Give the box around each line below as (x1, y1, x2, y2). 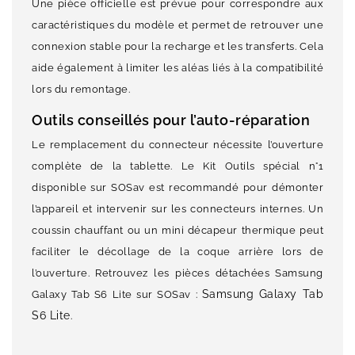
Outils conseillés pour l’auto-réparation (32, 112, 310, 129)
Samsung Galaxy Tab (201, 288, 324, 301)
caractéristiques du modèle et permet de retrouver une (32, 19, 323, 32)
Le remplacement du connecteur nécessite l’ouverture (32, 139, 323, 151)
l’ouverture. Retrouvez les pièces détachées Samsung (32, 267, 323, 280)
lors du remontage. (32, 83, 130, 96)
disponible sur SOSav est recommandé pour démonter (32, 181, 323, 194)
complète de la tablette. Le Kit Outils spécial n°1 (32, 160, 323, 173)
